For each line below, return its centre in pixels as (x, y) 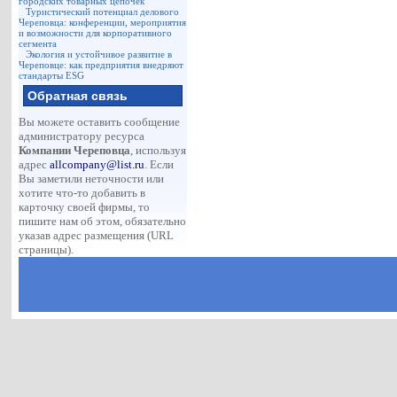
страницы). (47, 249)
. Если (160, 164)
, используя (159, 150)
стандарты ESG (52, 75)
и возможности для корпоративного (96, 33)
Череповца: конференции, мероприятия (103, 22)
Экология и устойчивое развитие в (99, 54)
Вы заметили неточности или (92, 179)
